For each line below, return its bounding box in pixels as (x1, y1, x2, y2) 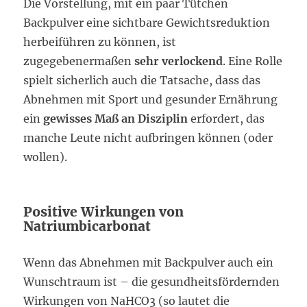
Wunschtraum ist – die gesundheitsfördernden (23, 275, 280, 289)
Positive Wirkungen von (23, 204, 184, 221)
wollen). (23, 150, 68, 164)
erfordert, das (188, 112, 265, 126)
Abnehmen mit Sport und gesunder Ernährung (23, 93, 278, 107)
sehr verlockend (134, 54, 223, 69)
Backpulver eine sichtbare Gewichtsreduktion (23, 16, 271, 30)
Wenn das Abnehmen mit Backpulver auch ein (23, 256, 274, 270)
